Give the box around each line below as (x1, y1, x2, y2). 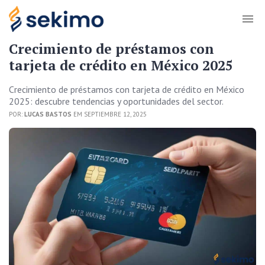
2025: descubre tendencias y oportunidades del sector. (9, 95, 224, 107)
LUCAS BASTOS (24, 110, 72, 118)
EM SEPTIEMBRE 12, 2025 (72, 110, 147, 118)
